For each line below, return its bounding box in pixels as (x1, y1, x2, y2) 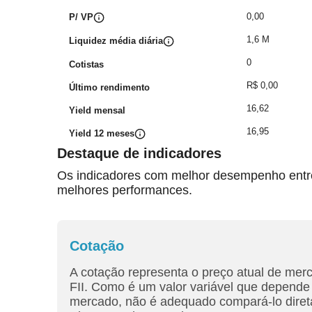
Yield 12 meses (69, 128, 134, 139)
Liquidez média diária (69, 36, 163, 46)
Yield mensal (69, 105, 125, 116)
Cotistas (69, 59, 104, 70)
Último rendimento (69, 82, 150, 93)
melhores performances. (57, 183, 192, 197)
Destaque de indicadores (57, 146, 221, 161)
